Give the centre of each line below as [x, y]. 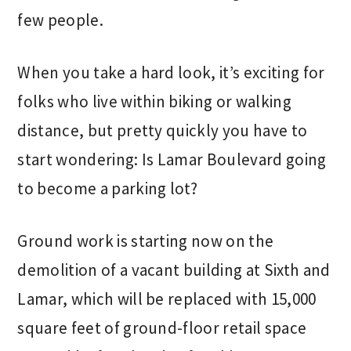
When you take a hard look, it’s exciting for [171, 72]
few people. [60, 20]
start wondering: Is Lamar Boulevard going [172, 159]
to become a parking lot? [108, 188]
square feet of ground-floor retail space [162, 328]
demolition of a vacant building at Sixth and [174, 270]
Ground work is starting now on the [146, 241]
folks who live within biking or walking [154, 101]
